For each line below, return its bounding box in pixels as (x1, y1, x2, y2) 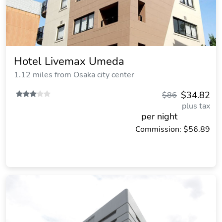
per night (141, 111, 177, 122)
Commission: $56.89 (135, 124, 210, 135)
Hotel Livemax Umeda (14, 54, 124, 69)
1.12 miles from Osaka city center (14, 69, 134, 80)
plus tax (182, 101, 210, 111)
